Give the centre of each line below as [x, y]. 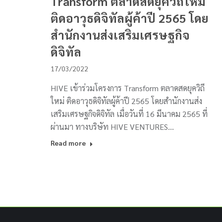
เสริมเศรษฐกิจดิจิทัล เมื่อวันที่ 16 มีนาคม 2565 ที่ [129, 113]
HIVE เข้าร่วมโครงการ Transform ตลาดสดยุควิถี [128, 88]
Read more [68, 142]
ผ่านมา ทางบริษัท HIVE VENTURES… [112, 126]
